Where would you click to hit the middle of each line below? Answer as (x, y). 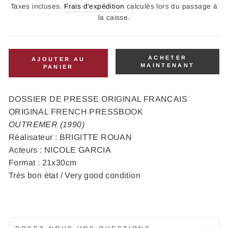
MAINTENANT (168, 65)
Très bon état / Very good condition (75, 176)
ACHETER (168, 58)
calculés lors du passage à (171, 7)
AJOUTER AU (59, 59)
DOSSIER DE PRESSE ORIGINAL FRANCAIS (98, 99)
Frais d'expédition (94, 7)
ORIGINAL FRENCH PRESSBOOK (76, 112)
